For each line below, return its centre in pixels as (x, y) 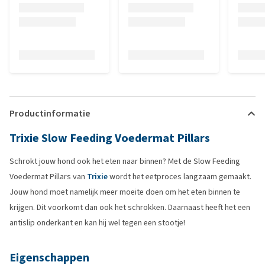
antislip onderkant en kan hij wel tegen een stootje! (97, 223)
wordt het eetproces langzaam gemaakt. (180, 177)
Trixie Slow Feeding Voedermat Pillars (110, 138)
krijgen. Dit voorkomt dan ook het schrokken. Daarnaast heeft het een (130, 207)
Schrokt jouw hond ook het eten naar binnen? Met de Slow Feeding (125, 161)
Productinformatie (50, 113)
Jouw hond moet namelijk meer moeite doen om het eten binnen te (125, 192)
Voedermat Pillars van (48, 177)
